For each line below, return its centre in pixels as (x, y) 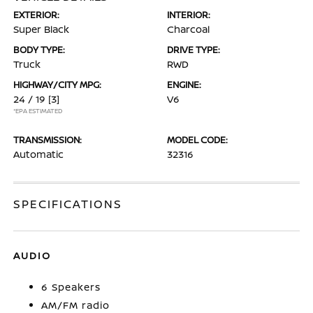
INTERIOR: (189, 15)
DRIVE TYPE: (194, 50)
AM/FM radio (76, 305)
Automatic (39, 154)
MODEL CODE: (197, 140)
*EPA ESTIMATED (38, 111)
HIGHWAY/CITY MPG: (58, 85)
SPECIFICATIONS (68, 204)
